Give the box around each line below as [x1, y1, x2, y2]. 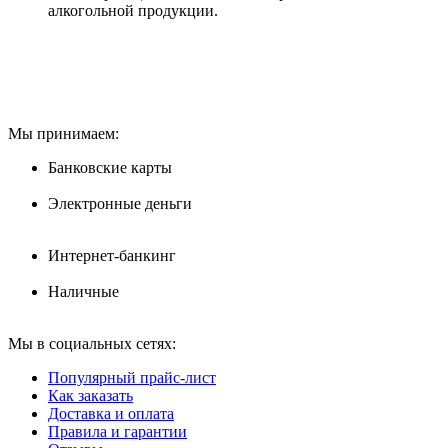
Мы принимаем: [8, 125, 119, 143]
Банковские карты [48, 159, 172, 177]
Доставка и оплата [48, 405, 174, 423]
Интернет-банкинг [48, 247, 176, 265]
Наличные [48, 283, 119, 301]
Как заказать [48, 387, 133, 405]
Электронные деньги [48, 195, 192, 213]
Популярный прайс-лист [48, 369, 216, 387]
